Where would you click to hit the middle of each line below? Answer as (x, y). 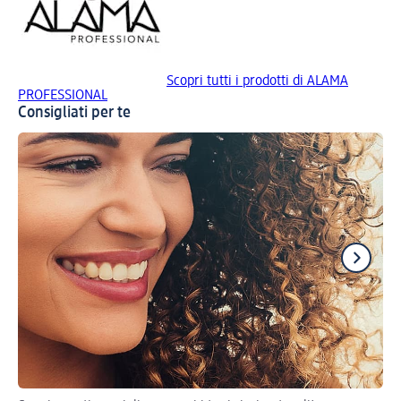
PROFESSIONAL (63, 95)
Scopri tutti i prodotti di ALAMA (257, 81)
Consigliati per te (74, 112)
